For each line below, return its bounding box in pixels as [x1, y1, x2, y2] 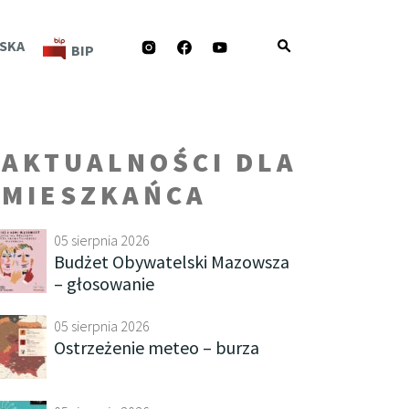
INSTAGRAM [162, 36, 239, 54]
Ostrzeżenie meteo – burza [54, 336, 259, 359]
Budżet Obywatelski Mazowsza [54, 250, 289, 273]
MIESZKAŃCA [2, 177, 207, 212]
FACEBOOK [197, 36, 267, 54]
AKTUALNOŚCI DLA [2, 144, 298, 179]
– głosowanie [54, 272, 154, 295]
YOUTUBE [233, 36, 297, 54]
